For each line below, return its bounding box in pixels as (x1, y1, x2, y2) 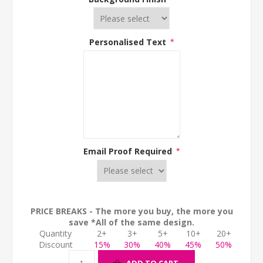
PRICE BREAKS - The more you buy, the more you (30, 205, 233, 217)
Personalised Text (89, 36, 168, 48)
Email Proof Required (83, 145, 174, 157)
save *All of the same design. (69, 216, 194, 228)
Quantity (39, 227, 72, 239)
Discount (38, 238, 73, 250)
